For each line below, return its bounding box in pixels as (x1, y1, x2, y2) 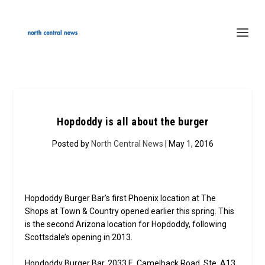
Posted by (51, 139, 91, 148)
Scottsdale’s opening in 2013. (25, 232, 133, 242)
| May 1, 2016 (163, 139, 214, 148)
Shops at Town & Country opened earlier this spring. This (25, 206, 235, 216)
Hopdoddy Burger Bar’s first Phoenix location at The (25, 193, 216, 203)
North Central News (91, 139, 163, 148)
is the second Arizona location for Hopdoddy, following (25, 219, 227, 229)
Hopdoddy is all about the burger (57, 115, 208, 128)
